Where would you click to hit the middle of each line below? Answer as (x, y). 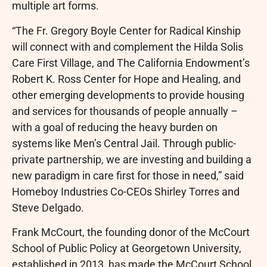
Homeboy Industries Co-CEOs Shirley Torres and (126, 191)
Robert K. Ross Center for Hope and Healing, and (126, 79)
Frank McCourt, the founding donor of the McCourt (131, 232)
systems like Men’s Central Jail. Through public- (124, 143)
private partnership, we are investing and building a (132, 159)
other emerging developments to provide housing (128, 95)
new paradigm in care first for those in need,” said (128, 175)
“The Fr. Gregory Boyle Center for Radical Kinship (126, 30)
